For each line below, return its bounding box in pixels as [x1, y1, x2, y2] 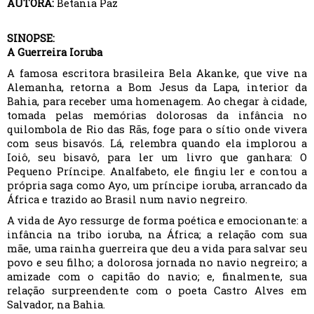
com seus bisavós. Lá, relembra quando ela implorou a [7, 137, 307, 150]
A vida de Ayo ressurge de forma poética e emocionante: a [7, 214, 307, 227]
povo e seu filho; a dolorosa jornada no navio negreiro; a [7, 256, 307, 269]
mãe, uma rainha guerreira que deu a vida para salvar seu [7, 242, 307, 255]
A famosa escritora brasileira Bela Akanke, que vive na [7, 67, 307, 80]
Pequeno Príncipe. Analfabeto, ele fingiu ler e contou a [7, 165, 307, 178]
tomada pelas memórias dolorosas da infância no [7, 109, 307, 122]
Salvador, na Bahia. [7, 298, 105, 311]
